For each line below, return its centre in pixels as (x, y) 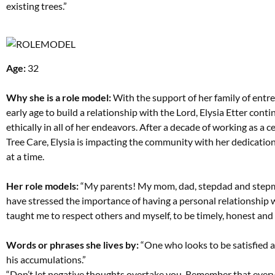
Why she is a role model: (60, 97)
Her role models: (42, 185)
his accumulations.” (46, 259)
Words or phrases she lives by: (72, 244)
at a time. (25, 156)
